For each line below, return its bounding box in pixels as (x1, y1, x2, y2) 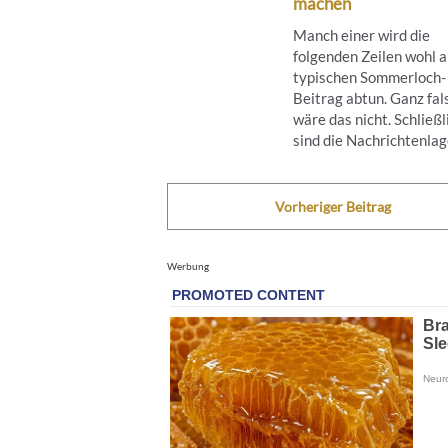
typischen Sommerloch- (293, 67, 446, 86)
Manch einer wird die (293, 25, 430, 44)
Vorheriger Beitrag (274, 197, 391, 215)
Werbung (167, 259, 209, 272)
